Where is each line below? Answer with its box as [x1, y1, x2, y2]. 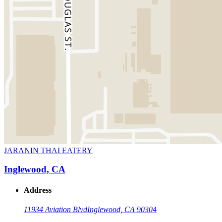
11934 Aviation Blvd [24, 205, 87, 214]
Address [24, 185, 52, 194]
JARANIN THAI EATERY [4, 146, 93, 155]
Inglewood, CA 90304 [87, 205, 157, 214]
